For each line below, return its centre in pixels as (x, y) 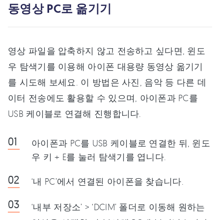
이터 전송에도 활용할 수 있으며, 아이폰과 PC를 (103, 98)
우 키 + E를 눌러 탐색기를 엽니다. (99, 157)
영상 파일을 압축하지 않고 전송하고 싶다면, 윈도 (107, 51)
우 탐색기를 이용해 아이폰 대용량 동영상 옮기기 (106, 67)
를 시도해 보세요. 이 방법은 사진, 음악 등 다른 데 (107, 82)
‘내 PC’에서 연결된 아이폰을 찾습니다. (108, 181)
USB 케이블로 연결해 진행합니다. (75, 114)
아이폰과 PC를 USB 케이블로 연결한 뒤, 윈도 (121, 143)
